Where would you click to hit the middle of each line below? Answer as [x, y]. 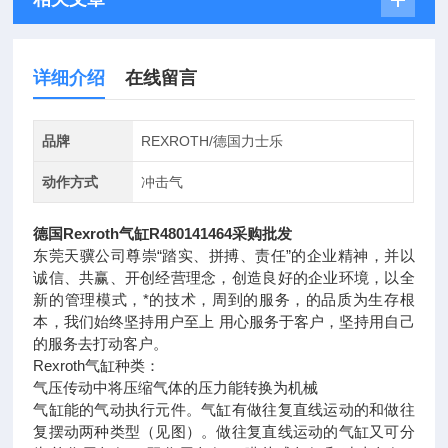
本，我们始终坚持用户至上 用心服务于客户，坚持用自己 [224, 321]
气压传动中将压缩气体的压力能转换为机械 [176, 387]
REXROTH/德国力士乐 [211, 141]
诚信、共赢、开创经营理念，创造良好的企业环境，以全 [224, 277]
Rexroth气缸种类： [97, 365]
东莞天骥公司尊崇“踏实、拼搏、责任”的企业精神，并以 [224, 255]
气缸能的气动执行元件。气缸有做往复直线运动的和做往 [224, 409]
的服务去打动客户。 [101, 343]
